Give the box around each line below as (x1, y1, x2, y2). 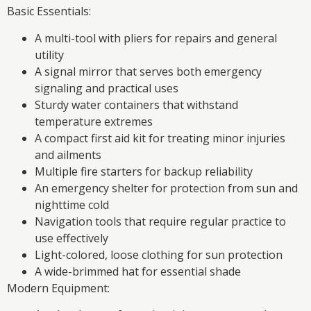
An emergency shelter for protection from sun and (35, 180, 298, 196)
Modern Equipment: (7, 280, 110, 296)
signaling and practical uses (35, 80, 178, 96)
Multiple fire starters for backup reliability (35, 163, 253, 179)
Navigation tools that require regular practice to (35, 213, 286, 229)
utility (35, 47, 64, 62)
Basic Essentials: (7, 3, 91, 19)
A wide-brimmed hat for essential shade (35, 263, 241, 279)
